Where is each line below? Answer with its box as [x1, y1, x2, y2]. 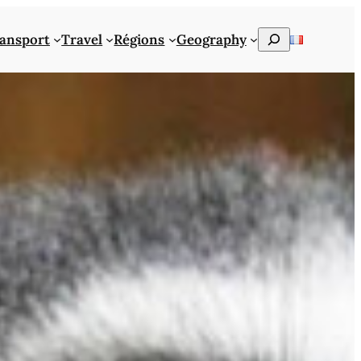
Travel [61, 30, 103, 48]
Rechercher [257, 27, 331, 46]
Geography [176, 30, 247, 48]
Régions [114, 30, 165, 48]
